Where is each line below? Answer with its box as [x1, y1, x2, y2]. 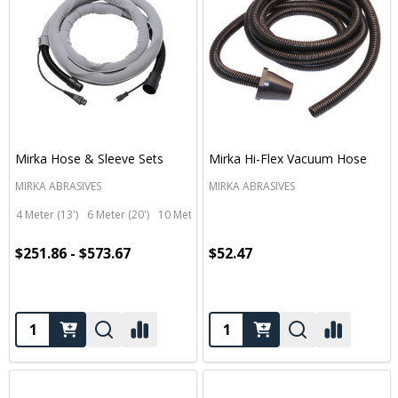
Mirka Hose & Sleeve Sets [15, 150, 163, 167]
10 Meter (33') [158, 207, 227, 222]
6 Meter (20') [87, 207, 149, 222]
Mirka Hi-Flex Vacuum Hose [209, 150, 367, 167]
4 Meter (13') [16, 207, 78, 222]
